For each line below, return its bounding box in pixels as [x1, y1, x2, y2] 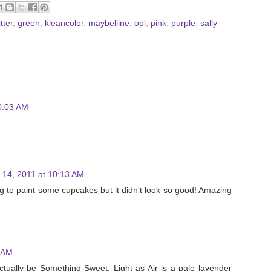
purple [171, 18, 195, 28]
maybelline [88, 18, 129, 28]
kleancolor [45, 18, 83, 28]
